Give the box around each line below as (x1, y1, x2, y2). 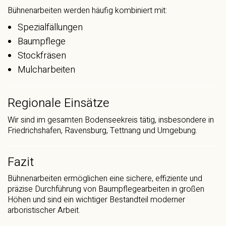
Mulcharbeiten (18, 63, 75, 77)
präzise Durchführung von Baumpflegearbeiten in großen (8, 183, 204, 195)
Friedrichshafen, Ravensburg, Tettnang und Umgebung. (8, 124, 197, 137)
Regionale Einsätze (8, 94, 109, 112)
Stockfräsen (18, 49, 66, 63)
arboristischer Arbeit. (8, 204, 80, 216)
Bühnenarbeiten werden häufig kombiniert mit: (8, 4, 167, 17)
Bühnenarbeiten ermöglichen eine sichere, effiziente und (8, 173, 202, 185)
